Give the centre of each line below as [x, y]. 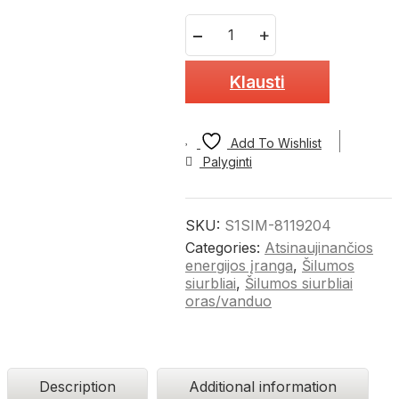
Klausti [257, 82]
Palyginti [228, 162]
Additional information [263, 387]
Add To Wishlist [276, 143]
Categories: [225, 248]
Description [77, 387]
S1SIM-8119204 [278, 226]
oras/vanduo [228, 301]
